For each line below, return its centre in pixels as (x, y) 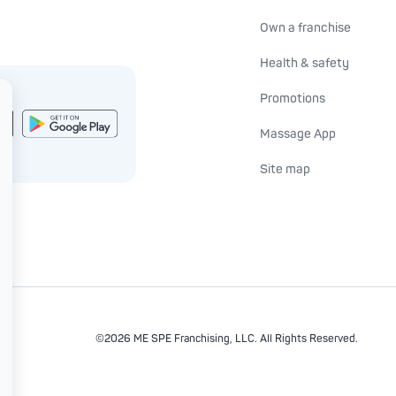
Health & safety (305, 63)
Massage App (298, 134)
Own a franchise (305, 28)
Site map (285, 169)
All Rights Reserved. (308, 339)
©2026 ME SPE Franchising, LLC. (177, 339)
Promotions (293, 99)
